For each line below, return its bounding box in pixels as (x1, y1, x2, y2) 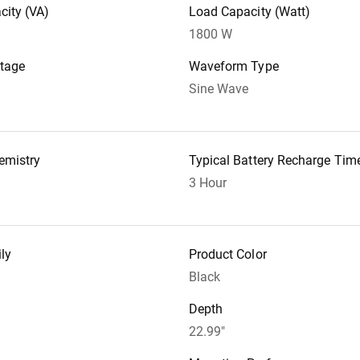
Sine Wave (188, 81, 249, 96)
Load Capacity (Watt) (188, 4, 311, 19)
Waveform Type (188, 59, 279, 74)
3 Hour (188, 175, 227, 190)
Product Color (188, 247, 267, 262)
